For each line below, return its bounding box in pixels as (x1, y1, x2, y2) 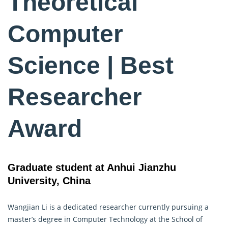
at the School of (148, 214, 203, 224)
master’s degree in (8, 214, 73, 224)
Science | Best (8, 52, 174, 79)
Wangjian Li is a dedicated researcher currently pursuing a (8, 202, 209, 212)
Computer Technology (73, 214, 148, 224)
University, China (8, 175, 91, 187)
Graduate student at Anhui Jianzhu (8, 162, 176, 174)
